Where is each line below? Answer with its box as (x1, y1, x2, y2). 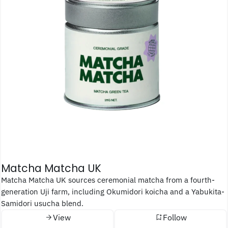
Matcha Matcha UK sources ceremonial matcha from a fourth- (1, 174, 7, 185)
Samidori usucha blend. (1, 197, 83, 208)
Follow (162, 212, 187, 222)
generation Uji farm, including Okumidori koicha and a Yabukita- (1, 186, 224, 196)
